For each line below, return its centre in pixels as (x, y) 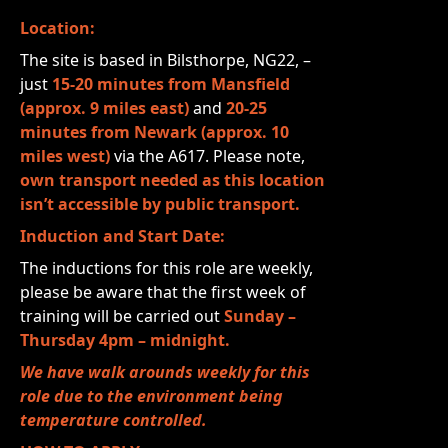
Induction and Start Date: (122, 236)
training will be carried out (122, 316)
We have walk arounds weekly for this (165, 372)
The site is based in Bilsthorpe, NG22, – (165, 60)
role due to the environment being (151, 396)
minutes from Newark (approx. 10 (154, 132)
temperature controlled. (113, 420)
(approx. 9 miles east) (104, 108)
